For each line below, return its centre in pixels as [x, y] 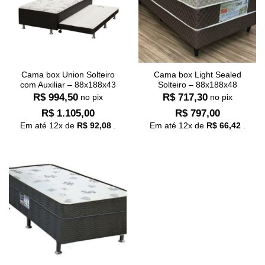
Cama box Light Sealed [197, 75]
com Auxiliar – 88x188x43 [68, 85]
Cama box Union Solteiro [68, 75]
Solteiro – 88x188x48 [197, 85]
